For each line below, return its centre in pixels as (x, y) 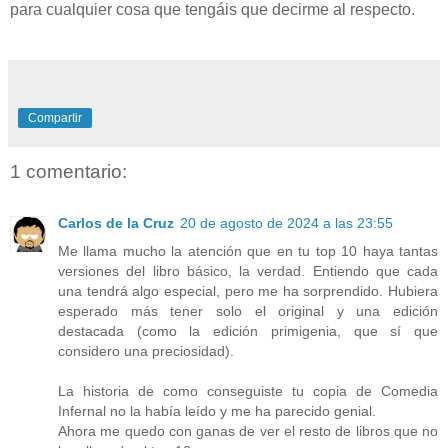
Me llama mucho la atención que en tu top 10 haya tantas (248, 251)
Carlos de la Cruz (116, 223)
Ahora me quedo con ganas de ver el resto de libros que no (248, 431)
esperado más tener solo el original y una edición (248, 311)
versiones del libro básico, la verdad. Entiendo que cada (248, 271)
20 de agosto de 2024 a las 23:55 (286, 223)
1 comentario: (68, 171)
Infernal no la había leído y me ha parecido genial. (217, 411)
